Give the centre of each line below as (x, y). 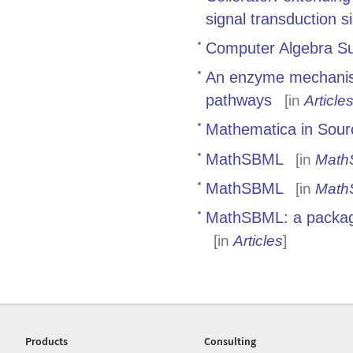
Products (46, 341)
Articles (258, 240)
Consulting (230, 341)
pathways (239, 100)
